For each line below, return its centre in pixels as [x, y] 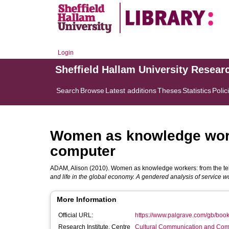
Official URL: [76, 215]
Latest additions [131, 90]
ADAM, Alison [69, 168]
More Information [87, 199]
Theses [169, 90]
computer [83, 151]
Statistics [197, 90]
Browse [92, 90]
